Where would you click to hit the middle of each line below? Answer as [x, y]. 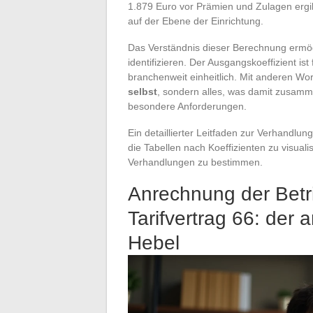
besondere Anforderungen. [187, 106]
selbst [143, 91]
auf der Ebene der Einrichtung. [196, 21]
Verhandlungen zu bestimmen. [195, 162]
